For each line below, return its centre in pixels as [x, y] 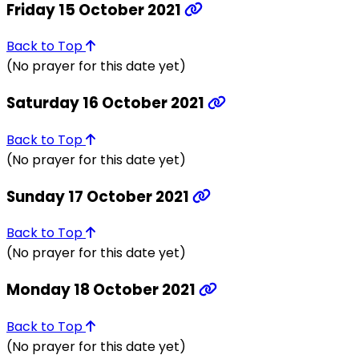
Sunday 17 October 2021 [99, 196]
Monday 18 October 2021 [103, 289]
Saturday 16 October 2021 [107, 103]
